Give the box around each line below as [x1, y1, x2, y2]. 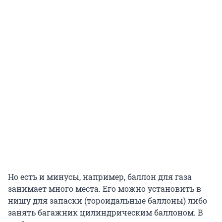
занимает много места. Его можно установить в [8, 183, 201, 194]
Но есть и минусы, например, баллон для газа [8, 171, 192, 182]
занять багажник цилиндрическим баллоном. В [8, 207, 203, 218]
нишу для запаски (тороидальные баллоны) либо [8, 195, 207, 206]
